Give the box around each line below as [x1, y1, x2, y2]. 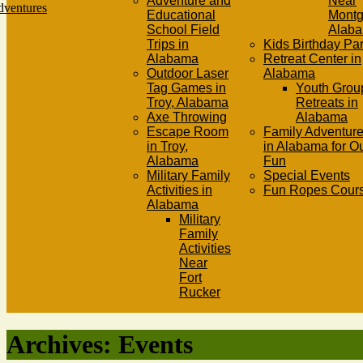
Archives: [6, 330, 118, 360]
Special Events [263, 169, 350, 182]
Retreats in [296, 96, 358, 109]
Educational [147, 8, 216, 22]
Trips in [147, 37, 189, 51]
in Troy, [147, 139, 188, 153]
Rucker [179, 285, 220, 299]
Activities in [147, 183, 212, 197]
